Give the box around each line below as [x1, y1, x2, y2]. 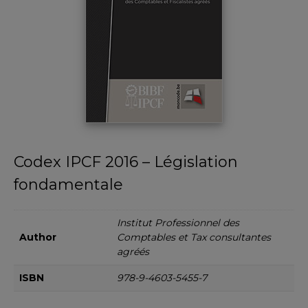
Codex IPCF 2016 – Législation [14, 153, 238, 172]
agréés [117, 245, 149, 258]
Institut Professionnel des [117, 217, 239, 230]
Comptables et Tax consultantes [117, 231, 271, 244]
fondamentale [14, 175, 123, 195]
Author [19, 231, 56, 244]
